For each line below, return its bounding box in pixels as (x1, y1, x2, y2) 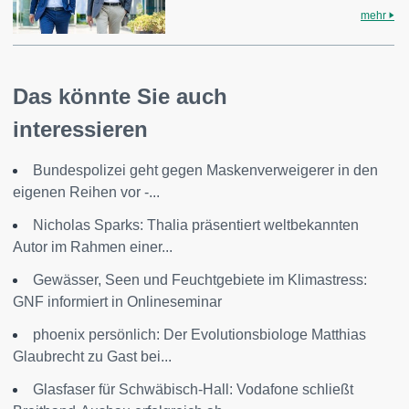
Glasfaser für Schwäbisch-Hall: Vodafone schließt (33, 381, 353, 397)
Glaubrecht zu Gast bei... (13, 348, 172, 364)
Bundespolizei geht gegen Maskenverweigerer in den (33, 162, 378, 178)
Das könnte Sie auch (13, 83, 227, 109)
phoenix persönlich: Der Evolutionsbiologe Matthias (33, 326, 366, 342)
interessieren (13, 116, 148, 142)
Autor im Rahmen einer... (13, 238, 173, 255)
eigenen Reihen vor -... (13, 184, 160, 200)
